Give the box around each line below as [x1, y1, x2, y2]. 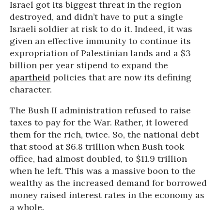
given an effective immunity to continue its [10, 35, 191, 46]
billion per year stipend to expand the [10, 60, 168, 71]
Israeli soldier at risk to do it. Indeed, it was [10, 23, 192, 34]
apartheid [10, 72, 50, 83]
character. [10, 84, 52, 95]
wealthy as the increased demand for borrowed [10, 177, 207, 188]
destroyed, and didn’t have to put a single [10, 11, 183, 22]
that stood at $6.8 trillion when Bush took [10, 141, 184, 152]
